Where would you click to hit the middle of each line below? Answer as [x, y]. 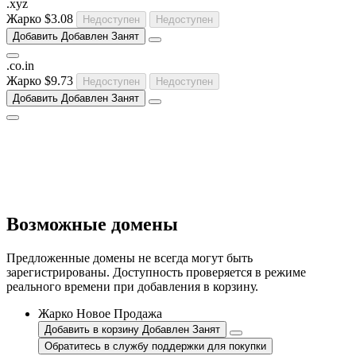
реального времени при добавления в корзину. [132, 286]
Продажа [138, 313]
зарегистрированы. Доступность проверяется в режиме [156, 272]
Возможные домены [92, 224]
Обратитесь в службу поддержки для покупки [155, 346]
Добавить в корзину [92, 329]
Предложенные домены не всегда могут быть [130, 257]
